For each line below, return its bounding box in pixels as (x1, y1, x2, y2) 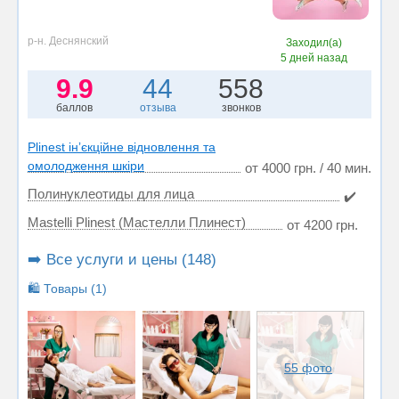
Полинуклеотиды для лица (28, 185, 194, 201)
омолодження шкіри (28, 158, 144, 173)
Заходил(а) (286, 36, 343, 49)
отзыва (139, 101, 176, 114)
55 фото (284, 360, 333, 375)
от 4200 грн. (287, 216, 358, 232)
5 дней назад (281, 51, 348, 64)
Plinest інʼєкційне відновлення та (28, 139, 216, 154)
